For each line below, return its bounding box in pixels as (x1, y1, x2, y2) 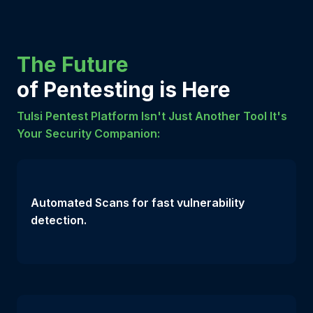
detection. (31, 212, 87, 227)
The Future (17, 51, 129, 77)
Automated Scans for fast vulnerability (31, 195, 245, 210)
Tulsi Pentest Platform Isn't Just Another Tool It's (17, 108, 287, 123)
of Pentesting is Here (17, 76, 231, 102)
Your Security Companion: (17, 126, 160, 140)
